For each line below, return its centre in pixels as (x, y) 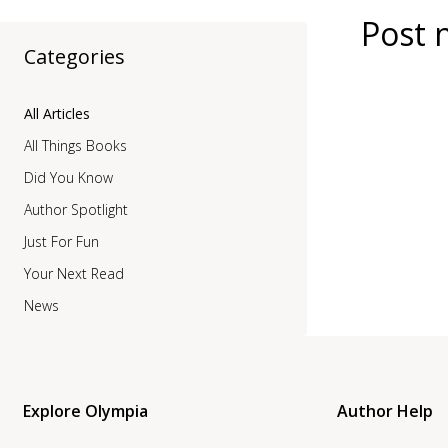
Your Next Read (74, 273)
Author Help (385, 411)
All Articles (57, 113)
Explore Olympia (86, 411)
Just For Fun (61, 241)
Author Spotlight (76, 209)
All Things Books (75, 145)
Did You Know (68, 177)
